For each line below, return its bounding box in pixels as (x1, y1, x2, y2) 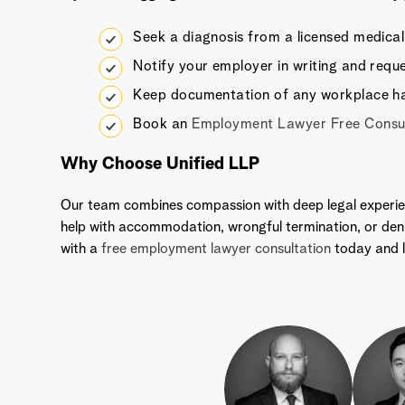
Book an (133, 117, 188, 132)
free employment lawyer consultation (98, 241, 332, 257)
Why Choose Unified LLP (61, 155, 260, 174)
